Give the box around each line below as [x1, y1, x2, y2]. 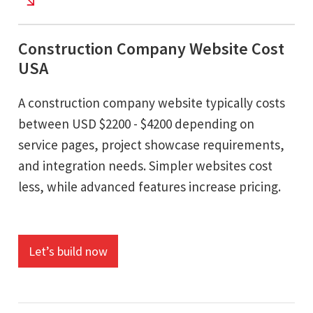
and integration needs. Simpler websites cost [18, 156, 272, 174]
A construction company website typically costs [18, 94, 285, 111]
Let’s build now [29, 242, 108, 259]
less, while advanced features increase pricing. [18, 177, 281, 195]
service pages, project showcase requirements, [18, 136, 284, 153]
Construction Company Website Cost [18, 37, 284, 59]
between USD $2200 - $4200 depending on [18, 115, 254, 132]
